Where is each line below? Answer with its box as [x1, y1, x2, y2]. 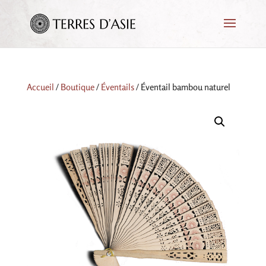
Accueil [26, 81, 54, 93]
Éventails [100, 81, 134, 93]
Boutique [60, 81, 94, 93]
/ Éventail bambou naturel [134, 81, 230, 93]
